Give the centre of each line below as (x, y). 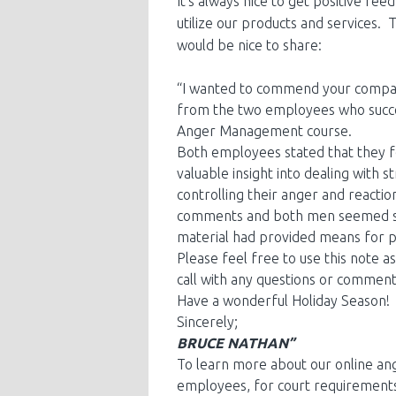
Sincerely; (207, 322)
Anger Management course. (264, 131)
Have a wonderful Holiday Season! (283, 301)
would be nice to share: (249, 45)
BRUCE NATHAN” (236, 343)
